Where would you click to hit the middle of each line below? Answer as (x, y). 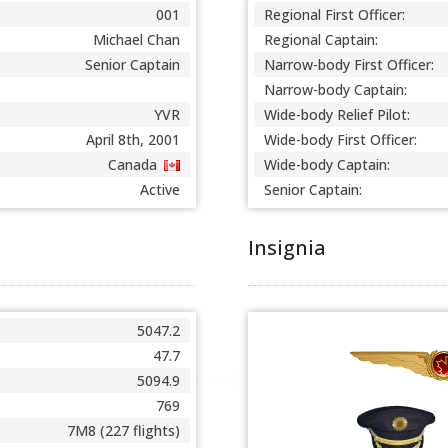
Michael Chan (136, 39)
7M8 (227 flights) (123, 430)
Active (160, 189)
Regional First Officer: (334, 14)
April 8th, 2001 (133, 139)
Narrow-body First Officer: (349, 64)
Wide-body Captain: (327, 164)
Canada (132, 164)
